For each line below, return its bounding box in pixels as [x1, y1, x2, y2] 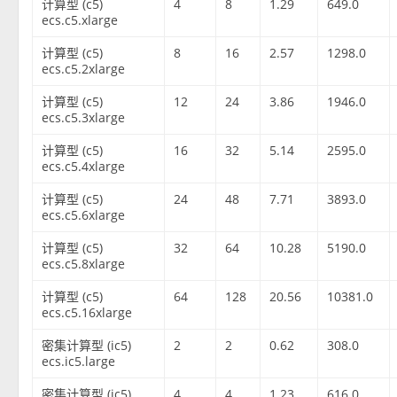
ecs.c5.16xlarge [42, 304, 133, 322]
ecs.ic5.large [42, 353, 116, 370]
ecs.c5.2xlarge [42, 60, 126, 78]
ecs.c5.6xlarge [42, 206, 126, 224]
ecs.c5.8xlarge [42, 255, 126, 273]
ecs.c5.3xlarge [42, 109, 126, 127]
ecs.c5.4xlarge [42, 158, 126, 175]
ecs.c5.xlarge [42, 12, 119, 29]
